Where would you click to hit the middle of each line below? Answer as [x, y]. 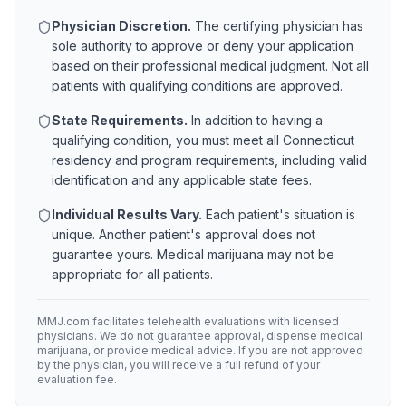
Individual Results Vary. [127, 214]
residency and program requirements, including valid [209, 160]
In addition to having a [255, 120]
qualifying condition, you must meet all [167, 140]
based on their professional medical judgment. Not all [210, 66]
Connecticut [319, 140]
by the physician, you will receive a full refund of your [179, 365]
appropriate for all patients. [132, 274]
